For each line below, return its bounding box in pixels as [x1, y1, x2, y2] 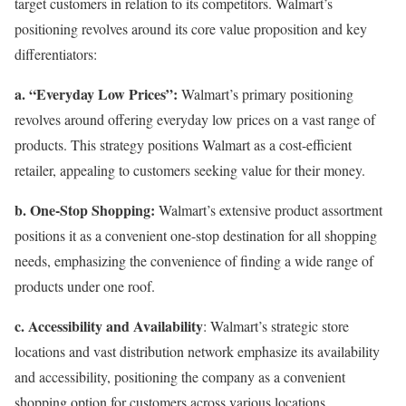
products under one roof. [14, 276, 155, 296]
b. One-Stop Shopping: [14, 199, 155, 221]
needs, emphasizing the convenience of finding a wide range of [14, 251, 373, 271]
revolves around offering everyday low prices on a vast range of [14, 110, 375, 130]
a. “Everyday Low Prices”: [14, 83, 178, 105]
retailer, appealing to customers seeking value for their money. [14, 160, 365, 180]
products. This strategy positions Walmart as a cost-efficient [14, 135, 352, 155]
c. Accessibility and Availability [14, 315, 203, 337]
